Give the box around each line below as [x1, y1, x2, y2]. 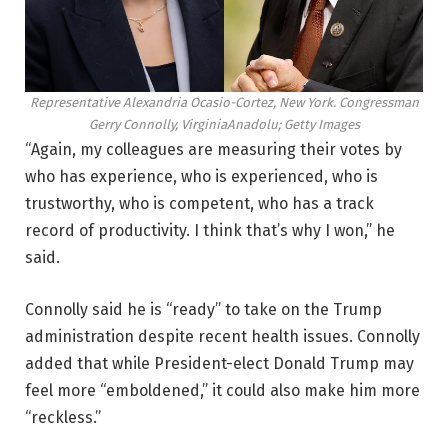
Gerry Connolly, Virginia [88, 116, 227, 132]
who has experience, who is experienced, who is [25, 166, 378, 186]
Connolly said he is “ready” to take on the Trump [25, 299, 382, 319]
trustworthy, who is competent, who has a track [25, 193, 374, 213]
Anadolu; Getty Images [226, 116, 360, 132]
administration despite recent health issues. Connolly [25, 326, 420, 346]
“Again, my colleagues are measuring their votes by [25, 139, 402, 159]
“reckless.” [25, 407, 101, 427]
